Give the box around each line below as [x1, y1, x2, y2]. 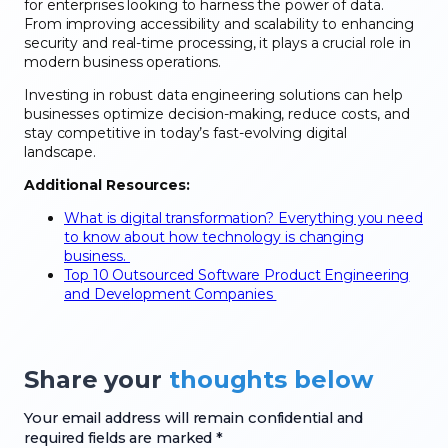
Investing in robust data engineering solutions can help [24, 86, 403, 105]
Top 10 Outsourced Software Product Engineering [64, 266, 410, 285]
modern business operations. [24, 53, 222, 72]
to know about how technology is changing [64, 228, 364, 247]
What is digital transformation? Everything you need [64, 209, 423, 228]
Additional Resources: [24, 176, 190, 195]
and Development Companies [64, 285, 277, 304]
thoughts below [168, 365, 373, 395]
